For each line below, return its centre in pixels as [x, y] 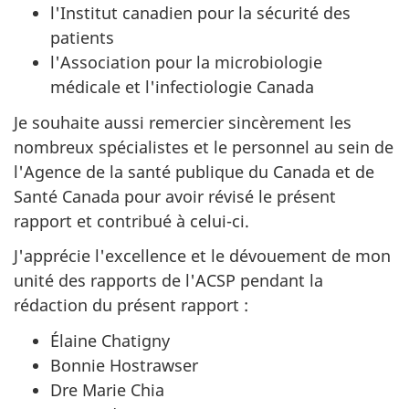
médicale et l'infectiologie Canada [182, 87]
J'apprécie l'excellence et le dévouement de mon [202, 256]
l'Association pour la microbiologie [186, 63]
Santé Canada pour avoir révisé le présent [175, 196]
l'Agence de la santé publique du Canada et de [194, 171]
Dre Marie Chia [107, 389]
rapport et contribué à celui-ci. [131, 220]
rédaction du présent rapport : [131, 305]
